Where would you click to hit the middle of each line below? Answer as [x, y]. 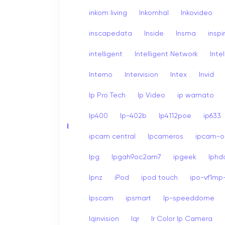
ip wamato [196, 95]
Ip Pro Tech [107, 95]
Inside [154, 33]
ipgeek [185, 157]
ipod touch [159, 178]
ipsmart [138, 198]
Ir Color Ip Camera [182, 219]
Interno [101, 75]
